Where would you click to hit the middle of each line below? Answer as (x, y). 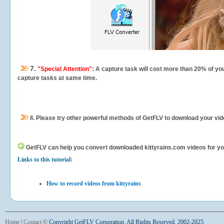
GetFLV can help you (55, 147)
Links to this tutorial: (45, 159)
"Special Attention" (64, 69)
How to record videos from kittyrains (94, 183)
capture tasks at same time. (57, 78)
